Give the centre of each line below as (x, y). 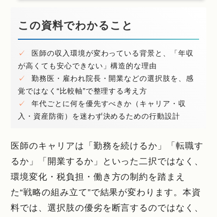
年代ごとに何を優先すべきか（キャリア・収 (108, 103)
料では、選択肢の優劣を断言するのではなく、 (107, 207)
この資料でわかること (76, 26)
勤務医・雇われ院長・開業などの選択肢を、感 (111, 78)
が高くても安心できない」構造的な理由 (87, 65)
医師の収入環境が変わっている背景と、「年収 (111, 53)
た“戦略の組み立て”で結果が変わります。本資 (106, 192)
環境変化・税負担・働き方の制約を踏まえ (98, 176)
